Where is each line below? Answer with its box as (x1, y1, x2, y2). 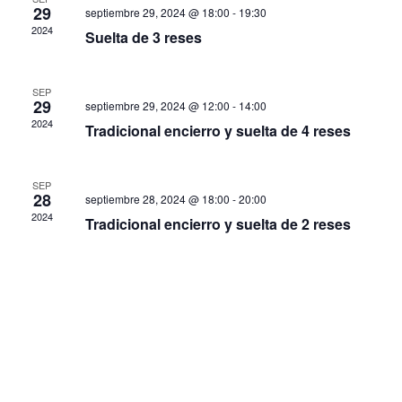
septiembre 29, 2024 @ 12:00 (84, 97, 230, 113)
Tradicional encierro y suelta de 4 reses (84, 119, 351, 141)
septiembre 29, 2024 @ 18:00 (84, 4, 230, 20)
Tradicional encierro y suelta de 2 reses (84, 213, 351, 234)
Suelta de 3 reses (84, 26, 202, 48)
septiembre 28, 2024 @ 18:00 (84, 190, 230, 206)
